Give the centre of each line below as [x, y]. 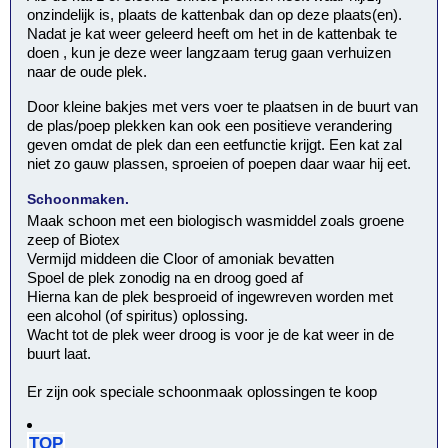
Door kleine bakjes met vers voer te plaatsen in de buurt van [223, 106]
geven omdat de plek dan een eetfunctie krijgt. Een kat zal [215, 144]
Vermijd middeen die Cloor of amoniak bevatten [181, 258]
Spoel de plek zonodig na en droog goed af [165, 277]
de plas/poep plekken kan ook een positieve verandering [210, 125]
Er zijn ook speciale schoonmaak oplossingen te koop [202, 391]
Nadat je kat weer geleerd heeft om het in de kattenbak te [212, 34]
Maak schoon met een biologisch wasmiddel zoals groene [216, 220]
